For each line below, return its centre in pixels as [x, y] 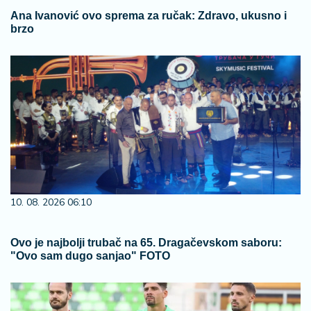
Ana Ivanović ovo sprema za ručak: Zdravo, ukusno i [149, 16]
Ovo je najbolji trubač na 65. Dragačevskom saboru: [146, 243]
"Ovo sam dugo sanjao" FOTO [90, 256]
